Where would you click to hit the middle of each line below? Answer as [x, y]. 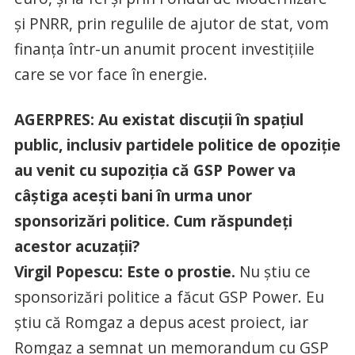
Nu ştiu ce [273, 271]
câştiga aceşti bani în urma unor [133, 195]
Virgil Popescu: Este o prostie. [124, 271]
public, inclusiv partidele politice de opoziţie [177, 144]
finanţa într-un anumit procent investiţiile [164, 48]
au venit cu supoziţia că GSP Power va [155, 170]
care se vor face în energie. [111, 74]
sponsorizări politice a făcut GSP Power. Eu [169, 296]
